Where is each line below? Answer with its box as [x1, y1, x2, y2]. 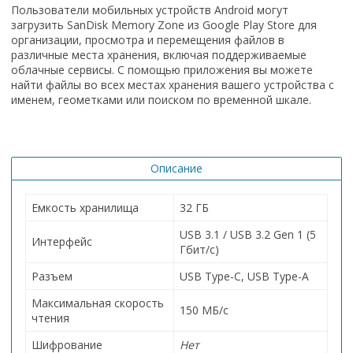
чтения [32, 310, 69, 325]
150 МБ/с [180, 302, 229, 318]
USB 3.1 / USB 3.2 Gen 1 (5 [180, 226, 316, 242]
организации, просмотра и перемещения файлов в [11, 32, 284, 47]
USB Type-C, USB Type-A [180, 268, 309, 284]
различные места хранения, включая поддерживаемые [11, 46, 307, 62]
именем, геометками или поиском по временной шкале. [11, 91, 311, 107]
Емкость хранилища [32, 199, 139, 215]
